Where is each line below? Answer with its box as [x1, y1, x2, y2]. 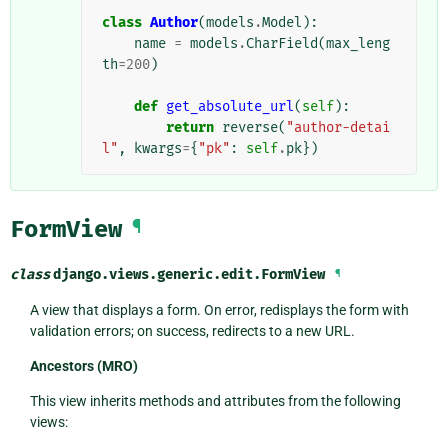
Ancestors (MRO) [29, 357, 138, 374]
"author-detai [286, 118, 390, 136]
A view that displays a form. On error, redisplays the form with [29, 301, 409, 318]
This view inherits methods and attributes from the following [29, 392, 401, 409]
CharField [246, 34, 318, 52]
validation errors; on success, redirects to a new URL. [29, 322, 355, 339]
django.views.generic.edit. [53, 265, 261, 283]
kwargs [134, 139, 182, 157]
